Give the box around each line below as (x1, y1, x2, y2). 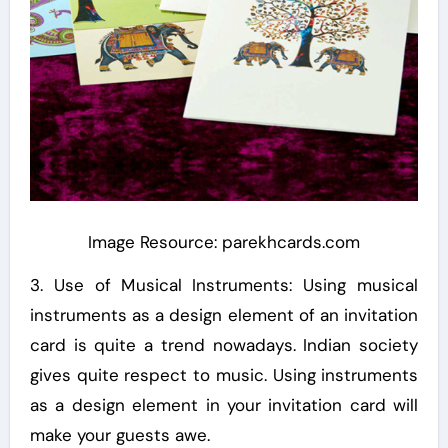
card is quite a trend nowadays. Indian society (29, 333, 419, 356)
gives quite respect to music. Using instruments (29, 363, 419, 386)
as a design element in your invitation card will (29, 393, 419, 416)
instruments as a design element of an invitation (29, 303, 419, 326)
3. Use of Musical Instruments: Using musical (29, 273, 419, 296)
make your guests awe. (29, 423, 210, 446)
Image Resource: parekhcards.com (88, 230, 360, 253)
